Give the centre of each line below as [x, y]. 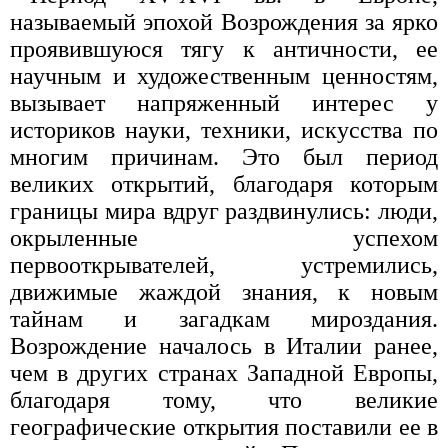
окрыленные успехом [224, 237]
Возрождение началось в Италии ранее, [224, 345]
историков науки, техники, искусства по [224, 129]
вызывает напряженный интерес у [224, 102]
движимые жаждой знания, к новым [224, 291]
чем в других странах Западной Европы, [224, 372]
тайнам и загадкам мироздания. [224, 318]
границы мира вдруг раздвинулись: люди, [224, 210]
